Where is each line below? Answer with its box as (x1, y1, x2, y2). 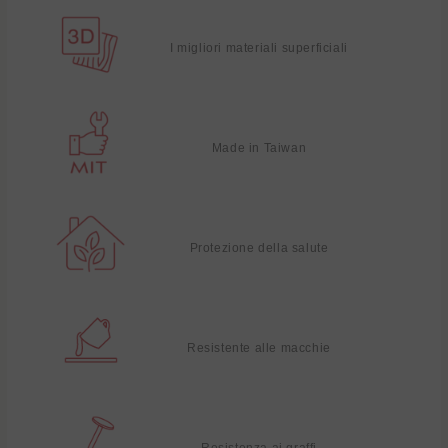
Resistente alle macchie (187, 340, 331, 355)
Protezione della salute (189, 240, 329, 255)
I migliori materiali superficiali (170, 40, 348, 55)
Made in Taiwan (211, 140, 307, 155)
